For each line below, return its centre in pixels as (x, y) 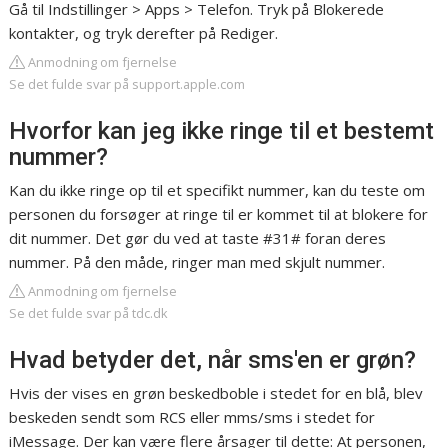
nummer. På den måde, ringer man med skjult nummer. (197, 262)
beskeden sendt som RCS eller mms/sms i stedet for (192, 417)
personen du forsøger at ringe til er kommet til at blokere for (219, 214)
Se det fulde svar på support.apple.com (127, 84)
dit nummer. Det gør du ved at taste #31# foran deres (198, 238)
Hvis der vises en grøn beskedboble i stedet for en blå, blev (216, 393)
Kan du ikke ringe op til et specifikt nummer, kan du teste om (217, 190)
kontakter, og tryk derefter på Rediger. (144, 33)
